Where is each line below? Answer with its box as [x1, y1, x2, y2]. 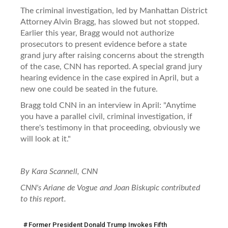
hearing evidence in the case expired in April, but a [20, 73, 199, 82]
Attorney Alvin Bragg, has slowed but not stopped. [20, 17, 199, 26]
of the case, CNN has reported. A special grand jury [20, 62, 202, 71]
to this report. [20, 194, 66, 203]
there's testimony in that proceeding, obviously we [20, 123, 200, 132]
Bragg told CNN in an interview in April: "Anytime [20, 101, 196, 109]
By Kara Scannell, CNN [20, 167, 98, 176]
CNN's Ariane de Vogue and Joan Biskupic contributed [20, 183, 200, 192]
